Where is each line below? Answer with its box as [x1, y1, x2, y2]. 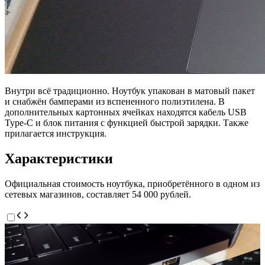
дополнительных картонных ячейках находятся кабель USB [5, 106, 247, 117]
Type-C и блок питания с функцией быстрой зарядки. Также [5, 117, 248, 128]
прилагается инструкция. [5, 128, 106, 138]
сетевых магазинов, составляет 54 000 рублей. [5, 189, 191, 199]
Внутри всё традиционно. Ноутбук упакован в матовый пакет [5, 85, 255, 96]
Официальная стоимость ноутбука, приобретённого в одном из [5, 178, 260, 189]
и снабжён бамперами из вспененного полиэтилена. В [5, 96, 225, 106]
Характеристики [5, 150, 113, 166]
